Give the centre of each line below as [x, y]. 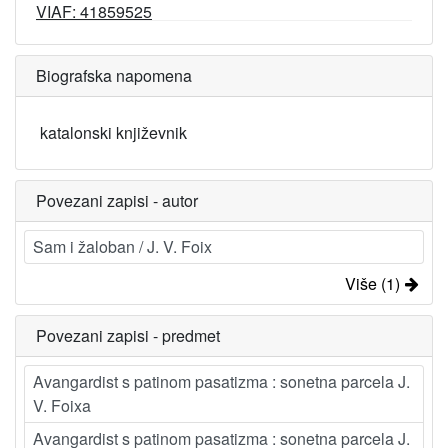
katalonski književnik [113, 132]
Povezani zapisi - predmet [128, 335]
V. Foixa [62, 405]
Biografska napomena [114, 75]
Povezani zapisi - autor [117, 200]
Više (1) [372, 283]
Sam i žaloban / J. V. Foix [122, 246]
